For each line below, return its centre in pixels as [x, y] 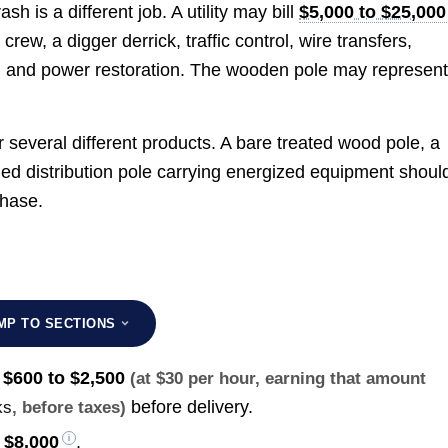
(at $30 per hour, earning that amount [278, 378]
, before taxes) [69, 407]
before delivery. [190, 406]
